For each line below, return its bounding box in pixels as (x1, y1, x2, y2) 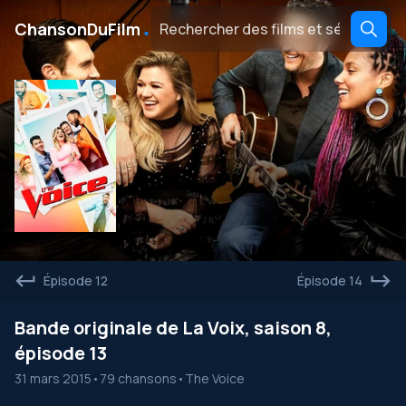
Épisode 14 (297, 272, 362, 289)
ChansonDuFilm (14, 18, 140, 40)
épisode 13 (14, 341, 107, 365)
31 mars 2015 (14, 370, 92, 387)
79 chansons (100, 370, 177, 387)
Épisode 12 (43, 272, 108, 289)
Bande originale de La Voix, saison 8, (14, 315, 332, 340)
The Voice (185, 370, 245, 387)
